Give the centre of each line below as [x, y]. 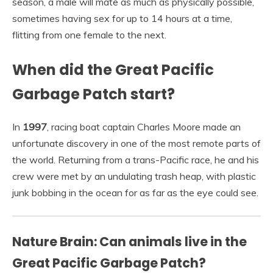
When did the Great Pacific [113, 70]
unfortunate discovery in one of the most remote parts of [136, 144]
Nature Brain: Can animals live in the [129, 242]
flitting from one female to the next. [89, 35]
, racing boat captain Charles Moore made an [144, 127]
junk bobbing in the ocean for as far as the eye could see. [135, 193]
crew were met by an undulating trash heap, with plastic [134, 176]
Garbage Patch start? [94, 94]
